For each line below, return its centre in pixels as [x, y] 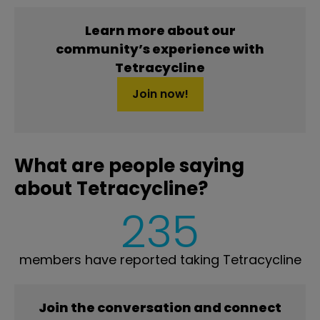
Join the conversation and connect [160, 308]
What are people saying [129, 166]
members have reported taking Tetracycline [160, 260]
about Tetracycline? [111, 189]
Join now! [160, 94]
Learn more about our [160, 31]
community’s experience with [160, 49]
